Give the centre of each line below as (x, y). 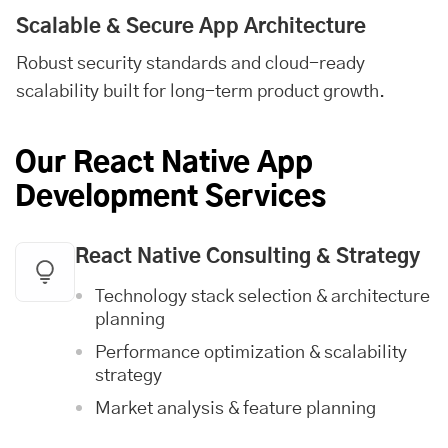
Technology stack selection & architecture (262, 297)
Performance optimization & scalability (251, 353)
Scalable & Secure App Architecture (191, 27)
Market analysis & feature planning (235, 409)
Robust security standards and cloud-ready (190, 64)
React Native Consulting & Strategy (247, 257)
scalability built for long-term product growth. (200, 92)
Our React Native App (164, 164)
